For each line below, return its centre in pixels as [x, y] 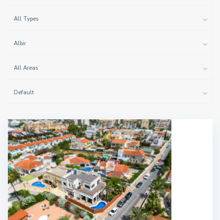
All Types [26, 19]
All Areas [26, 68]
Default [24, 93]
